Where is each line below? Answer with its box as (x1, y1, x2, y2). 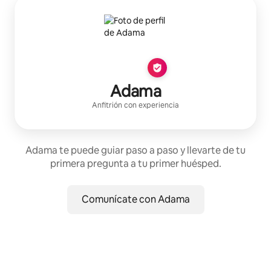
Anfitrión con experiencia (92, 100, 179, 110)
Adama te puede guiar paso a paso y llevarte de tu (25, 143, 246, 157)
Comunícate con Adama (81, 192, 190, 206)
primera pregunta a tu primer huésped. (50, 157, 221, 170)
